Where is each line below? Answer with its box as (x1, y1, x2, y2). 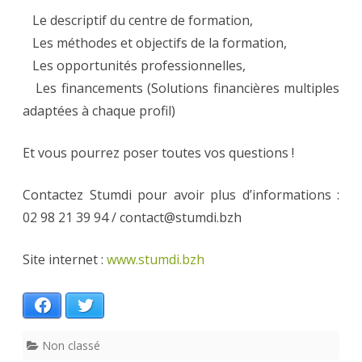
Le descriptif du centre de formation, (23, 11, 253, 30)
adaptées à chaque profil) (23, 102, 175, 120)
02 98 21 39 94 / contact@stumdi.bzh (23, 208, 242, 227)
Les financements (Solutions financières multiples (23, 79, 339, 98)
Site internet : (23, 250, 107, 269)
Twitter (95, 298, 137, 313)
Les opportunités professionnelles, (23, 57, 246, 75)
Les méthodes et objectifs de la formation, (23, 34, 287, 53)
